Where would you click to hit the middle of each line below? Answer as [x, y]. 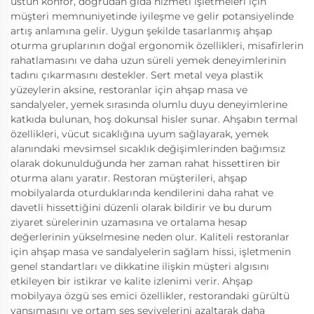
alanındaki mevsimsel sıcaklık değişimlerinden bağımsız [148, 149]
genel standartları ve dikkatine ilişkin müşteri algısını [140, 266]
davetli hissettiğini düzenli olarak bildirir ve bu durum [141, 207]
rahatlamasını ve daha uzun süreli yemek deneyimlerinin [148, 60]
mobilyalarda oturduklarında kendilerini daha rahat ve [142, 193]
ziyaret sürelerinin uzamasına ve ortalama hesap [129, 222]
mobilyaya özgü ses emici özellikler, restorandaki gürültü [150, 296]
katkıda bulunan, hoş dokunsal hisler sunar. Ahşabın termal [154, 119]
